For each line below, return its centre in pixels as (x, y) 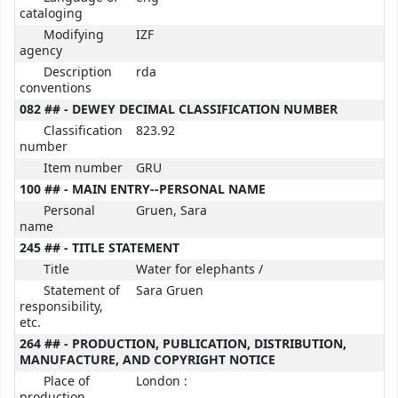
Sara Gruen (170, 291)
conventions (56, 88)
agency (41, 51)
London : (162, 382)
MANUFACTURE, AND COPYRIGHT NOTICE (147, 360)
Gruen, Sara (171, 211)
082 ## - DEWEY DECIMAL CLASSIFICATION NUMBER (179, 110)
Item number (83, 168)
